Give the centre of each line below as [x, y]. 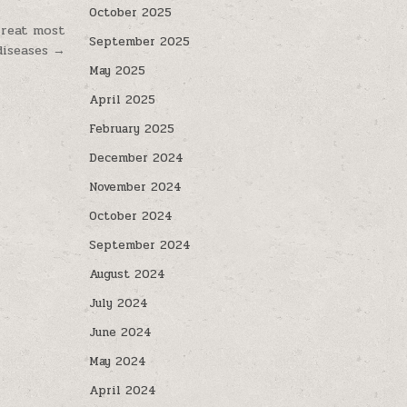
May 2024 [118, 362]
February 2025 [132, 129]
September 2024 [140, 245]
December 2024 [137, 158]
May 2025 [118, 71]
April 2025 [123, 100]
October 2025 [131, 13]
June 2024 [121, 333]
